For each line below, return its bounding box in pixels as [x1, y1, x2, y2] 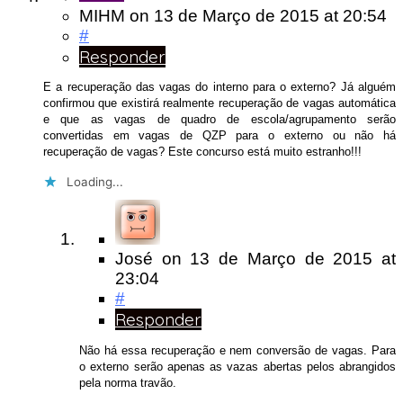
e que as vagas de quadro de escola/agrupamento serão [43, 112, 396, 127]
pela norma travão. [79, 375, 176, 390]
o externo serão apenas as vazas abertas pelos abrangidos [79, 359, 396, 373]
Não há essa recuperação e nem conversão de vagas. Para [79, 343, 396, 357]
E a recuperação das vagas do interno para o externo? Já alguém [43, 80, 396, 94]
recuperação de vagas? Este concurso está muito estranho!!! [43, 145, 362, 159]
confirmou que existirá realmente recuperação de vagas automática [43, 96, 396, 111]
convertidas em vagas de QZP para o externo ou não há [43, 129, 396, 143]
